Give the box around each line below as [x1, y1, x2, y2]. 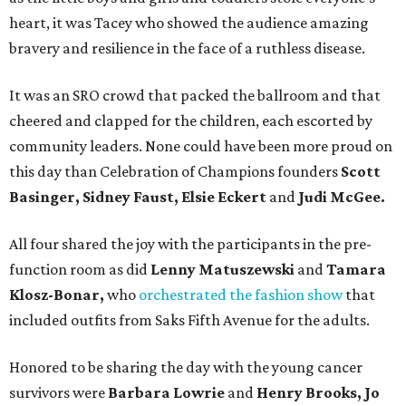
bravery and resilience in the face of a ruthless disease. [9, 39, 365, 58]
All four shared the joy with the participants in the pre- [9, 235, 372, 254]
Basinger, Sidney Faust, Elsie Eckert [9, 188, 266, 207]
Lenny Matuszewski [148, 260, 295, 279]
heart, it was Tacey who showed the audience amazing [9, 14, 369, 33]
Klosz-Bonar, [9, 285, 104, 304]
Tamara [326, 260, 386, 279]
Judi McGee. [298, 188, 385, 207]
